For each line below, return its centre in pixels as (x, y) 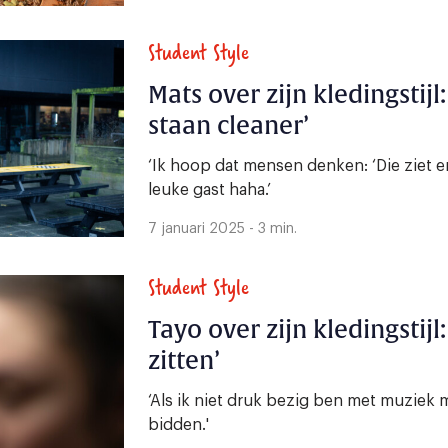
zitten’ (184, 361)
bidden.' (178, 425)
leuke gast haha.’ (209, 190)
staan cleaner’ (228, 126)
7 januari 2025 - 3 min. (222, 229)
